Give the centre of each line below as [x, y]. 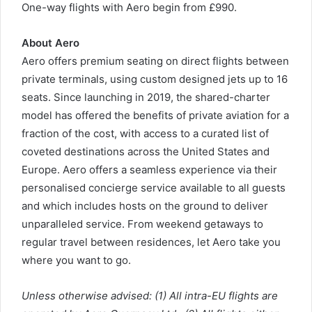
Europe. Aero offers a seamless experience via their [149, 169]
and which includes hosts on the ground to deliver [145, 205]
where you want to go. [76, 260]
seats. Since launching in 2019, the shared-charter [146, 97]
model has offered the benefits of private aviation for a [155, 115]
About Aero [50, 42]
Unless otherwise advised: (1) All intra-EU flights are [150, 295]
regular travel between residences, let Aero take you [151, 242]
